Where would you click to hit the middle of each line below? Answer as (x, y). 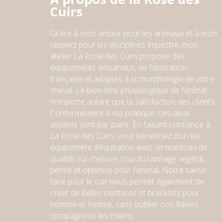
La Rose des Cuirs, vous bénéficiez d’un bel (125, 136)
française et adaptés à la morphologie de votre (132, 79)
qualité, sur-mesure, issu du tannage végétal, (127, 159)
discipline (124, 45)
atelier (62, 56)
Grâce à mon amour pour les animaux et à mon (133, 33)
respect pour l (74, 45)
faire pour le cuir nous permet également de (127, 182)
